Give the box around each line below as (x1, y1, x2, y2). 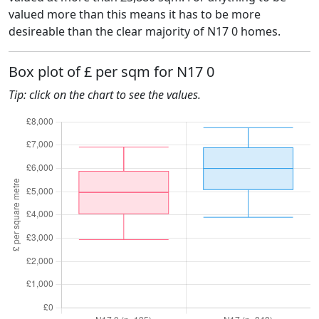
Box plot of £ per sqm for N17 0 (9, 62, 214, 81)
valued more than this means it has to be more (9, 6, 261, 22)
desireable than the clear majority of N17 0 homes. (9, 23, 281, 39)
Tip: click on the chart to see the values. (9, 87, 201, 103)
